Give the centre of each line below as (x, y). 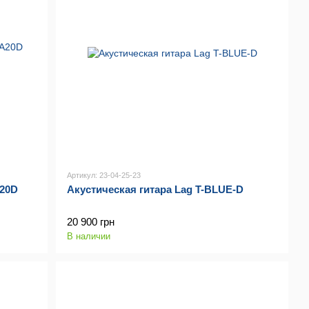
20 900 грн (91, 222)
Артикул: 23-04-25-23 (104, 176)
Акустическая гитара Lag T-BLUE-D (156, 190)
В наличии (89, 237)
